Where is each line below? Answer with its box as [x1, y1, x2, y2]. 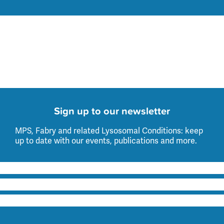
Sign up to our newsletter [53, 103, 170, 118]
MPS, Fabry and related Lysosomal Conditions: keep [15, 125, 203, 136]
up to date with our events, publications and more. [15, 135, 197, 146]
